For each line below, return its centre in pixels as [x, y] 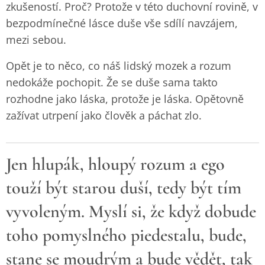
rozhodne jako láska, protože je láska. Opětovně [125, 99]
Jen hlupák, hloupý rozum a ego [115, 164]
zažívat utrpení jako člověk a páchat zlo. [104, 115]
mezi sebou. [36, 40]
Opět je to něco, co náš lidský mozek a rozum [119, 66]
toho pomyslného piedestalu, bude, [126, 235]
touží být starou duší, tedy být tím [124, 188]
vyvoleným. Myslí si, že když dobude [131, 211]
